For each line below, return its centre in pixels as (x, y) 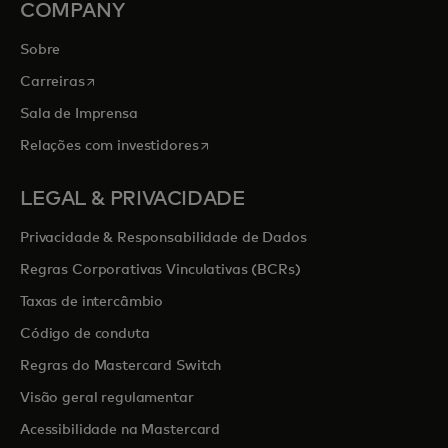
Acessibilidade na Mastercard (120, 430)
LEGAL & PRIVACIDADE (133, 199)
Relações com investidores (109, 146)
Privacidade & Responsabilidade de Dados (163, 238)
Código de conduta (85, 334)
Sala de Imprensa (79, 114)
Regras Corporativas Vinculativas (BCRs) (160, 270)
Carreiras (52, 82)
